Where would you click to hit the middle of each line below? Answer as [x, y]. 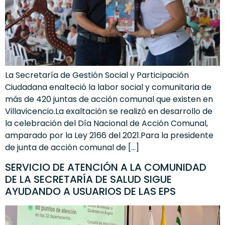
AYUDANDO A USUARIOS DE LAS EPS [90, 191]
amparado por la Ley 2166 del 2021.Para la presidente [109, 136]
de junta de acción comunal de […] [72, 148]
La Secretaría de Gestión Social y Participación [97, 75]
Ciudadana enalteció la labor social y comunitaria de [108, 87]
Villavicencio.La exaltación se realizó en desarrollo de [109, 111]
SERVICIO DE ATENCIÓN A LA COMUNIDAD [106, 167]
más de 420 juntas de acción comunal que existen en [109, 99]
